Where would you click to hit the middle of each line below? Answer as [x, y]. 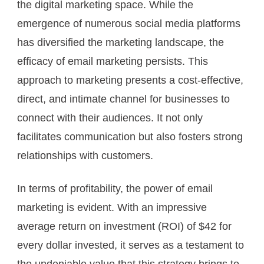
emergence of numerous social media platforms [129, 23]
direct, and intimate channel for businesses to [123, 99]
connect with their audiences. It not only [110, 118]
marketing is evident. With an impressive [112, 207]
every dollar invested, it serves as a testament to [131, 245]
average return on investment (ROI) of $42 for [124, 226]
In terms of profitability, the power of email [115, 188]
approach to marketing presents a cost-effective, [130, 80]
